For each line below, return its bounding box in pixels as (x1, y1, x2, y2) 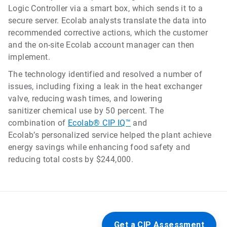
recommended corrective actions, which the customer (8, 28, 208, 38)
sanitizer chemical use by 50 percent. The (8, 106, 164, 116)
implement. (8, 52, 51, 62)
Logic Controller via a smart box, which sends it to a (8, 4, 203, 14)
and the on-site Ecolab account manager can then (8, 40, 195, 50)
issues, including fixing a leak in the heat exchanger (8, 82, 203, 92)
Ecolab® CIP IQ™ (68, 118, 131, 128)
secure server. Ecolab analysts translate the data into (8, 16, 207, 26)
